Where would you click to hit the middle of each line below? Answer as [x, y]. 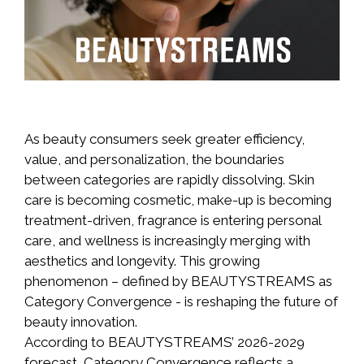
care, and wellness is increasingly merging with [167, 241]
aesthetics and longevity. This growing [142, 261]
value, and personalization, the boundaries [154, 160]
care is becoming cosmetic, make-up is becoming [178, 200]
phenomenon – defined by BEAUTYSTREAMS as [178, 282]
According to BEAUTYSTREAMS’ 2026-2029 [165, 342]
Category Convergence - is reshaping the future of [181, 302]
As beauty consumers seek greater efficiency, [165, 139]
